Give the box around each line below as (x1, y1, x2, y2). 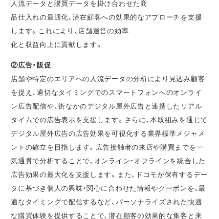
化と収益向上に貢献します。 (11, 39, 103, 50)
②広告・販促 (11, 60, 51, 70)
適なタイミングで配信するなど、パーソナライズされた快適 (11, 197, 202, 207)
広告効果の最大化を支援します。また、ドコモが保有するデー (11, 169, 208, 180)
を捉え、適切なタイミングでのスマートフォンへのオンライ (11, 87, 202, 98)
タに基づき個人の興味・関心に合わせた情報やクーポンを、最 (11, 183, 206, 194)
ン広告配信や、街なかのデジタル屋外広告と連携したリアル (11, 101, 202, 111)
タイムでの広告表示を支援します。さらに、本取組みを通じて (11, 114, 208, 125)
